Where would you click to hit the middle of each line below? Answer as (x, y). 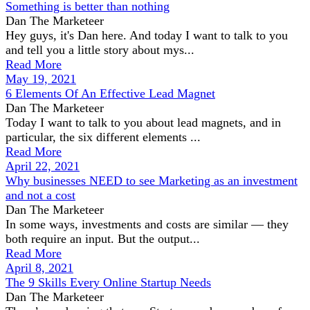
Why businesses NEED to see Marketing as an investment (152, 181)
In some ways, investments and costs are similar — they (147, 224)
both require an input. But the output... (103, 239)
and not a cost (40, 195)
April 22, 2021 (43, 166)
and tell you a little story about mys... (100, 50)
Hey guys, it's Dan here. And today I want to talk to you (147, 35)
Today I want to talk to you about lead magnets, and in (143, 122)
